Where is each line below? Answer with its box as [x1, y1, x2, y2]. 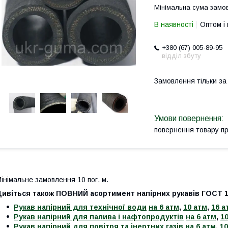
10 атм [183, 203, 207, 212]
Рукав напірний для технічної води [14, 203, 147, 212]
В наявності [154, 20, 193, 28]
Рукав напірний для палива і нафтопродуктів [14, 213, 184, 221]
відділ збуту [162, 52, 201, 60]
